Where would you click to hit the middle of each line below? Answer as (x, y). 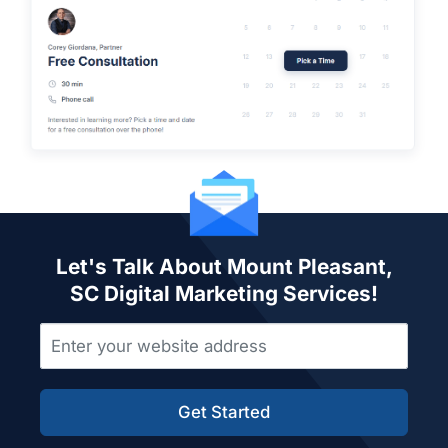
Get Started (224, 411)
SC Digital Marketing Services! (224, 293)
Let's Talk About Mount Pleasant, (224, 266)
